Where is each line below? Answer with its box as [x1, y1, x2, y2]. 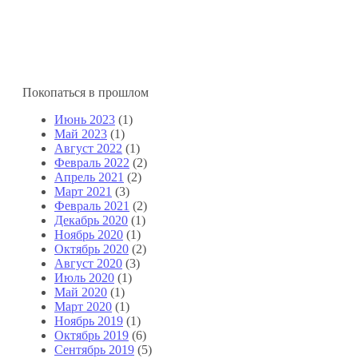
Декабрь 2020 [54, 213, 128, 227]
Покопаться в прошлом [22, 85, 149, 99]
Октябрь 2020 [54, 241, 129, 256]
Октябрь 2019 [54, 328, 129, 342]
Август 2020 [54, 256, 122, 270]
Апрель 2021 [54, 169, 124, 184]
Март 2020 [54, 299, 112, 313]
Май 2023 [54, 126, 107, 141]
